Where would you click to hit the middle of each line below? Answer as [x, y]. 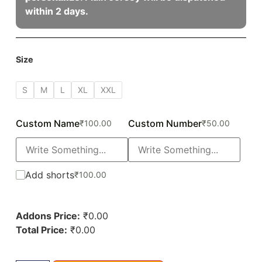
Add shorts [49, 175]
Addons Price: [48, 216]
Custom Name [47, 123]
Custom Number [165, 123]
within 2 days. [56, 11]
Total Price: [41, 230]
